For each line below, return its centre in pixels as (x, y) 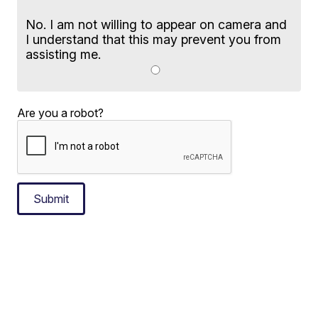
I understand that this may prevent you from (154, 39)
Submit (51, 198)
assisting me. (64, 54)
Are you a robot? (61, 113)
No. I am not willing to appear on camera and (157, 24)
